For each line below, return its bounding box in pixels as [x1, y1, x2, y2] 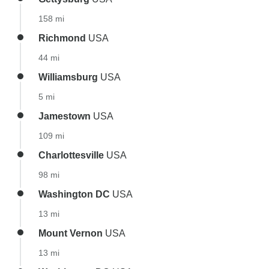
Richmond [38, 33, 86, 43]
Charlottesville [38, 150, 104, 160]
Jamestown [38, 111, 91, 121]
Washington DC [38, 189, 110, 199]
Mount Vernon [38, 228, 103, 238]
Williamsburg [38, 72, 98, 82]
